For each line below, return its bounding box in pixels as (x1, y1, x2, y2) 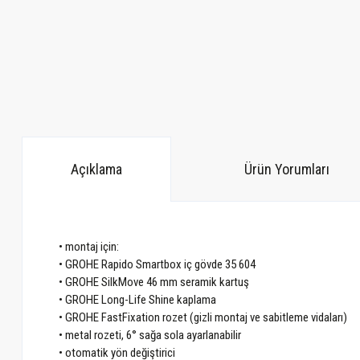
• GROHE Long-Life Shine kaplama (59, 292, 216, 307)
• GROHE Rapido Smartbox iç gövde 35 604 (59, 257, 256, 272)
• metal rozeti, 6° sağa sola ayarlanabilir (59, 328, 241, 342)
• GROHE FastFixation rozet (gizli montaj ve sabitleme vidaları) (59, 310, 347, 325)
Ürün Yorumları (244, 160, 329, 178)
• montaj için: (59, 239, 119, 254)
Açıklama (71, 160, 122, 178)
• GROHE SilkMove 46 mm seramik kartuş (59, 275, 249, 289)
